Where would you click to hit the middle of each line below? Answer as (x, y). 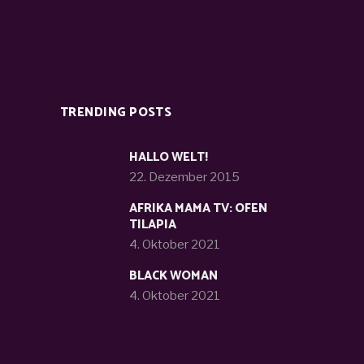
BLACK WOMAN (173, 275)
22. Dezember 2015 (184, 177)
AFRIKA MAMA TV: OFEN (198, 208)
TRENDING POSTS (116, 112)
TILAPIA (153, 224)
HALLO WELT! (169, 157)
